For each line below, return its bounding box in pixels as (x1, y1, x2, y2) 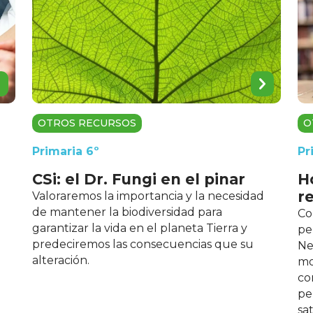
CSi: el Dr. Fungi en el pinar (32, 170, 245, 189)
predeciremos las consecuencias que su (32, 238, 254, 252)
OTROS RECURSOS (38, 117, 136, 130)
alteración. (32, 254, 89, 268)
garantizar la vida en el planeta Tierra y (32, 221, 247, 235)
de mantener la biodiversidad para (32, 205, 222, 219)
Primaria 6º (32, 145, 99, 159)
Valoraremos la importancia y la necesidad (32, 189, 264, 203)
